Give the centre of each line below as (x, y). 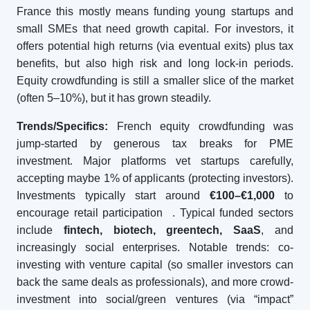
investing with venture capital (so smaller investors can (155, 265)
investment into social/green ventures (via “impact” (155, 299)
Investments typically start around (113, 195)
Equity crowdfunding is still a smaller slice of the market (155, 81)
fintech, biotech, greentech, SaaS (162, 230)
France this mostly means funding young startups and (155, 11)
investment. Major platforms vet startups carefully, (155, 161)
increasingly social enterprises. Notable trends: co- (155, 247)
